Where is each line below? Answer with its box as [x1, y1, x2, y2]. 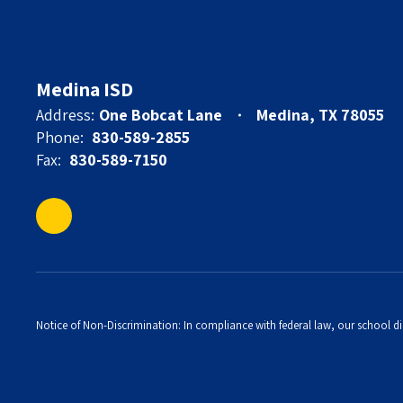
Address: [36, 104, 94, 125]
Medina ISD [36, 76, 133, 102]
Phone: [36, 127, 84, 148]
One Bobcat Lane [99, 104, 222, 125]
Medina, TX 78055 [256, 104, 384, 125]
